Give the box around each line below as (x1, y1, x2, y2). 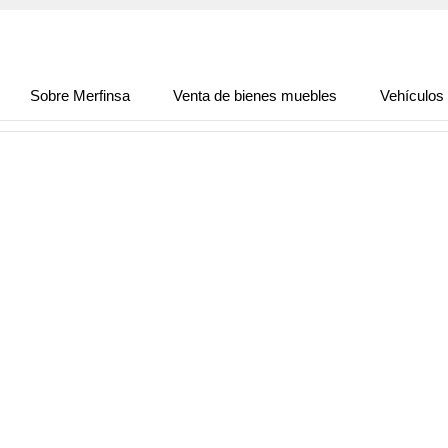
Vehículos (380, 87, 444, 104)
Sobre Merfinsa (30, 87, 130, 104)
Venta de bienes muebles (173, 87, 337, 104)
